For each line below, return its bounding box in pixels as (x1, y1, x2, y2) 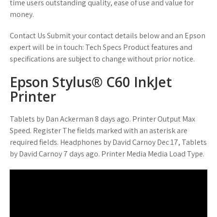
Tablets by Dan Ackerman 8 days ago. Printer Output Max (10, 114, 195, 124)
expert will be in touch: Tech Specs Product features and (10, 42, 192, 52)
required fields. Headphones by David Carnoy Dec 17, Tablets (10, 137, 207, 147)
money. (10, 9, 34, 19)
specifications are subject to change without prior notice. (10, 54, 195, 64)
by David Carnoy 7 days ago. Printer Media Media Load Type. (10, 149, 204, 159)
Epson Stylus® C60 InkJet (10, 73, 172, 91)
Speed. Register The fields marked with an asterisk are (10, 125, 187, 136)
